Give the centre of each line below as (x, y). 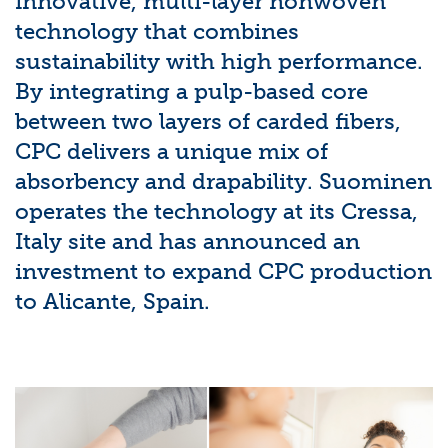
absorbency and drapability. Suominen (223, 181)
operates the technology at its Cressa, (216, 211)
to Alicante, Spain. (112, 301)
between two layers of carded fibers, (208, 121)
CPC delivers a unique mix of (171, 151)
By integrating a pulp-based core (191, 91)
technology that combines (157, 31)
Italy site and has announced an (187, 241)
